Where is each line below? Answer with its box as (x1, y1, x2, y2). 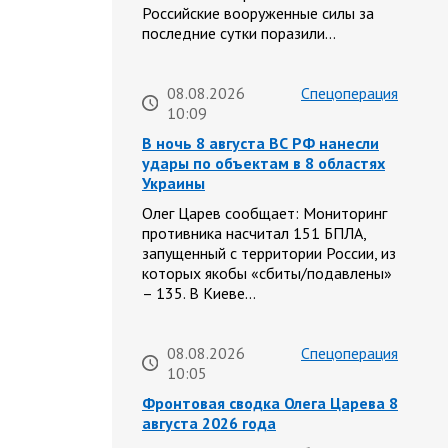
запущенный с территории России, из (142, 243, 396, 264)
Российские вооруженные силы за (142, 3, 374, 24)
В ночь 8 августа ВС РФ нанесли (142, 133, 379, 154)
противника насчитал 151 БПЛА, (142, 223, 366, 244)
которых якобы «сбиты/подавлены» (142, 263, 392, 284)
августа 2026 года (142, 413, 276, 434)
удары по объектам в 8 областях (142, 153, 385, 174)
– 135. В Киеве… (142, 283, 256, 304)
